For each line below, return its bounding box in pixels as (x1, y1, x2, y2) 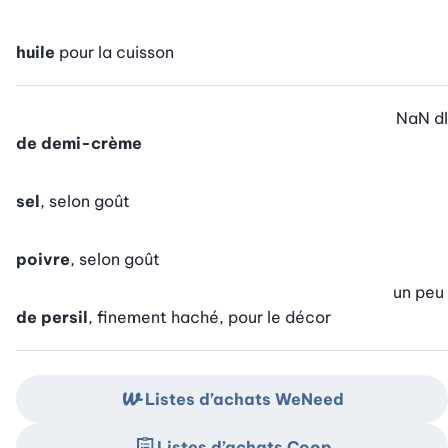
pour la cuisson (59, 42, 174, 63)
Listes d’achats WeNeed (144, 389, 344, 410)
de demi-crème (16, 133, 142, 154)
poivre (16, 249, 70, 270)
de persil (16, 307, 88, 328)
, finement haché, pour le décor (88, 307, 331, 328)
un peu (393, 282, 444, 303)
